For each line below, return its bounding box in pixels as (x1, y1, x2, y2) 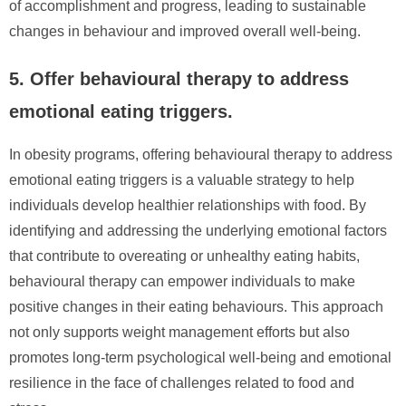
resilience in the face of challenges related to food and (9, 374, 354, 391)
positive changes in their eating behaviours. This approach (9, 298, 383, 314)
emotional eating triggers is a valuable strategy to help (9, 171, 354, 188)
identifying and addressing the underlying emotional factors (9, 222, 387, 238)
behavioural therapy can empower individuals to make (9, 273, 355, 289)
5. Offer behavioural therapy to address (9, 68, 349, 89)
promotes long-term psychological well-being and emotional (9, 349, 391, 365)
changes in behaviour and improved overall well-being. (9, 23, 361, 39)
